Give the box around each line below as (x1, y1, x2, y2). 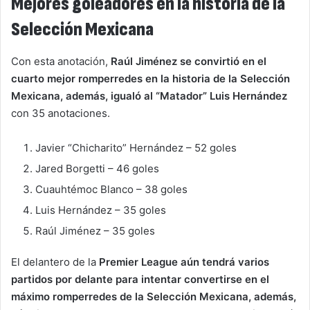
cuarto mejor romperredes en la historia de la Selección (11, 71, 290, 85)
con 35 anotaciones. (11, 106, 110, 120)
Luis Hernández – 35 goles (35, 203, 166, 217)
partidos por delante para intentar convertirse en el (11, 272, 269, 286)
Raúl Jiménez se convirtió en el (111, 54, 266, 68)
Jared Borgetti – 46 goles (35, 161, 159, 175)
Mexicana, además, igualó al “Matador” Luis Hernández (11, 89, 287, 102)
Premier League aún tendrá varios (99, 255, 269, 268)
